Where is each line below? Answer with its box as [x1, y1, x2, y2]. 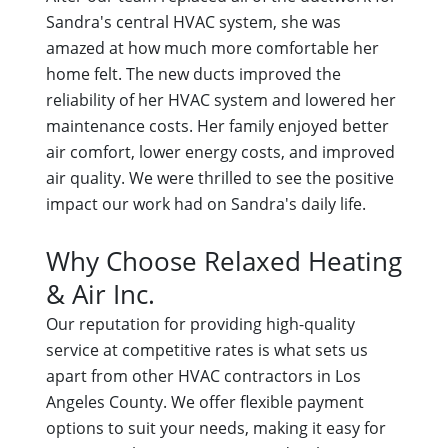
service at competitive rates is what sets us [45, 339, 368, 362]
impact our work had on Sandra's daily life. [45, 193, 366, 216]
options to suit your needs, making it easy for [45, 417, 386, 440]
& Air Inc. [45, 276, 155, 313]
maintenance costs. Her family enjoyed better [45, 115, 389, 138]
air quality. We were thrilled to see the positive [45, 167, 394, 190]
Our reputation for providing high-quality [45, 313, 355, 336]
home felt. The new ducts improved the [45, 63, 341, 86]
